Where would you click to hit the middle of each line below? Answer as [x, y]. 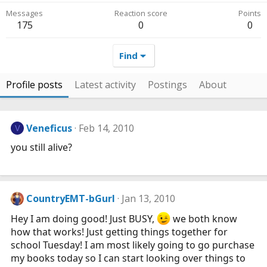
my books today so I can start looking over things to [128, 258]
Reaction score [141, 13]
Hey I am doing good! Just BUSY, [84, 219]
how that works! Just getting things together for [119, 232]
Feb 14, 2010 [107, 128]
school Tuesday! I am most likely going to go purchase [133, 245]
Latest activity [105, 85]
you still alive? [41, 148]
